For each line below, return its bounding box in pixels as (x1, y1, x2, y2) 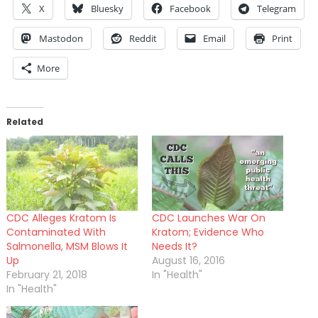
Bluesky (90, 1, 124, 15)
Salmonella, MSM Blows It (6, 238, 128, 253)
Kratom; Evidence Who (152, 224, 264, 239)
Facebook (169, 1, 211, 15)
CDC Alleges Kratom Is (6, 210, 116, 225)
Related (6, 115, 43, 128)
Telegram (256, 1, 296, 15)
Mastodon (38, 31, 83, 45)
